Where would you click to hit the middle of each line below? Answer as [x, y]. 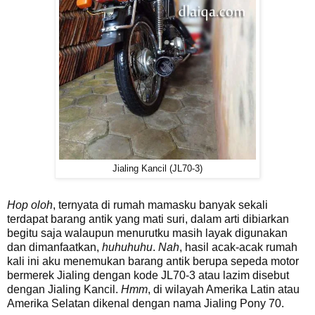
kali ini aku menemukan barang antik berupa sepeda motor [153, 261]
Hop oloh [30, 205]
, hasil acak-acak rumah [238, 247]
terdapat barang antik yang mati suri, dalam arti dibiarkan [148, 219]
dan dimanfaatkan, [54, 247]
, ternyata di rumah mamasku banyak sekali [160, 205]
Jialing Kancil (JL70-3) [157, 168]
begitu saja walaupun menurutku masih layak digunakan [147, 233]
